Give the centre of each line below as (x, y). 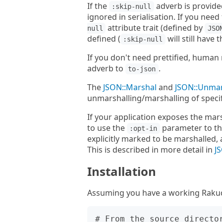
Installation (122, 171)
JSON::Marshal (130, 87)
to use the (107, 128)
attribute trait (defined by (155, 28)
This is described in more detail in (151, 150)
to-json (142, 69)
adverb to (106, 68)
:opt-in (143, 128)
